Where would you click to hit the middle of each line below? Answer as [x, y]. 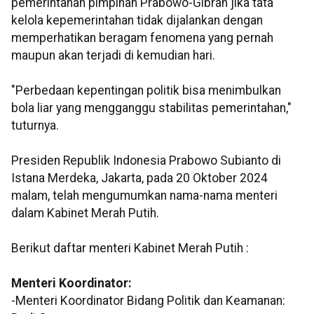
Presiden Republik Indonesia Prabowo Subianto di [146, 161]
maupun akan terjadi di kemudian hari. [113, 56]
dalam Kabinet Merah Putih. [85, 213]
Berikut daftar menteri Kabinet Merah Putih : [131, 248]
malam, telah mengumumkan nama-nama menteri [144, 196]
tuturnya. [35, 126]
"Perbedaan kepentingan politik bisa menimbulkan [146, 91]
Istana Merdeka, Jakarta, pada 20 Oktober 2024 [139, 178]
